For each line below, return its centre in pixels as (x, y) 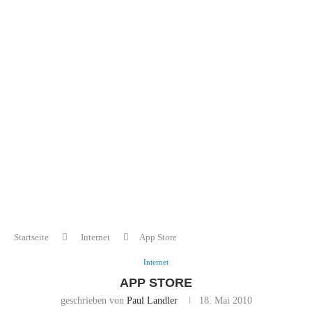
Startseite (31, 237)
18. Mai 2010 (225, 301)
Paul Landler (152, 301)
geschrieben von (93, 301)
